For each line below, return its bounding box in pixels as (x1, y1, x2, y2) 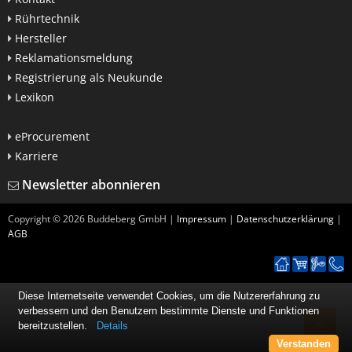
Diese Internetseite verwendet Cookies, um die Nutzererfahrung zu (18, 290, 320, 302)
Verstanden (277, 338, 331, 350)
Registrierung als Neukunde (15, 69, 163, 85)
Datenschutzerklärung (236, 211, 334, 225)
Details (97, 320, 128, 332)
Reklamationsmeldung (15, 49, 133, 65)
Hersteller (15, 30, 67, 46)
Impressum (177, 211, 226, 225)
